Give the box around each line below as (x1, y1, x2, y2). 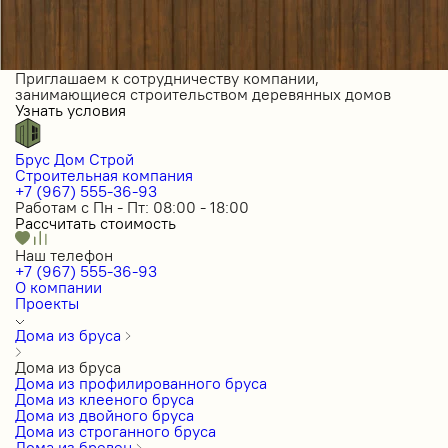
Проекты (15, 293, 79, 313)
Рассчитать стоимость (15, 213, 176, 233)
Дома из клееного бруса (15, 389, 194, 409)
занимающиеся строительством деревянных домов (15, 84, 391, 104)
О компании (15, 277, 102, 297)
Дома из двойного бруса (15, 405, 194, 425)
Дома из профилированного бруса (15, 373, 267, 393)
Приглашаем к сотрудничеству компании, (15, 68, 319, 88)
